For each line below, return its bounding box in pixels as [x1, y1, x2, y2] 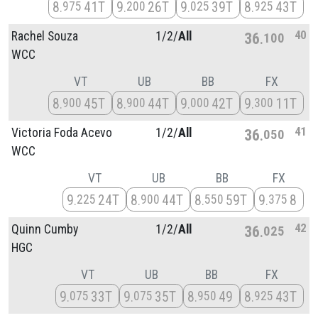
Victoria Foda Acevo [11, 125, 112, 140]
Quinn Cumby [11, 221, 78, 236]
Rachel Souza [11, 28, 78, 43]
